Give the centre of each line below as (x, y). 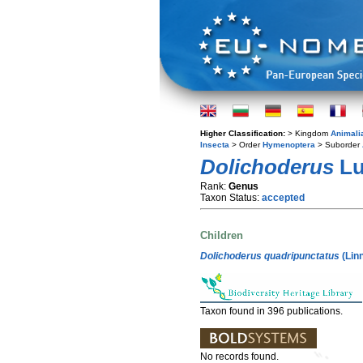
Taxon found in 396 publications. (271, 311)
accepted (283, 198)
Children (222, 236)
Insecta (215, 145)
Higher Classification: (244, 133)
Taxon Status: (231, 198)
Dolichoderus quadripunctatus (270, 256)
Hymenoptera (289, 145)
